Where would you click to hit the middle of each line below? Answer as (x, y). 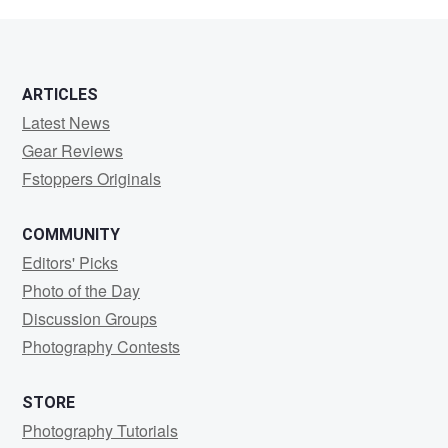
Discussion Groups (89, 318)
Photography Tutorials (100, 430)
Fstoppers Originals (91, 178)
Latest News (66, 122)
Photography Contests (101, 346)
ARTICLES (60, 94)
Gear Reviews (72, 150)
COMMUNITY (71, 234)
